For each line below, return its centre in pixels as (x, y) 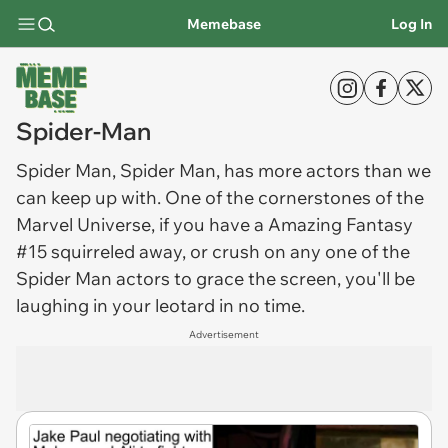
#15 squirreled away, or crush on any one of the (213, 251)
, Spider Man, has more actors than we (271, 170)
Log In (411, 23)
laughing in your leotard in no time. (160, 305)
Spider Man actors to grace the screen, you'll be (215, 278)
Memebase (223, 23)
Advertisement (224, 334)
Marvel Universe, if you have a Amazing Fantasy (214, 224)
